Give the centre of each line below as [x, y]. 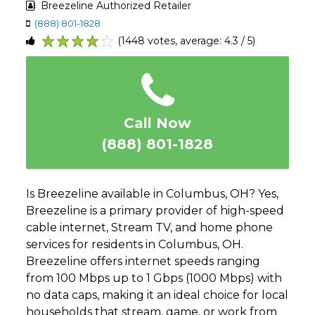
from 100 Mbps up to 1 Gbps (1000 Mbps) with [154, 278]
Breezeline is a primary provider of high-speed [155, 210]
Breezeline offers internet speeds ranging [143, 261]
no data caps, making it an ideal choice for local [157, 295]
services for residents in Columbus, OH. [135, 244]
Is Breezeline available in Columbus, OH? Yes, [153, 193]
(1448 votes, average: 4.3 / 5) [187, 40]
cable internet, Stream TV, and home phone [150, 227]
